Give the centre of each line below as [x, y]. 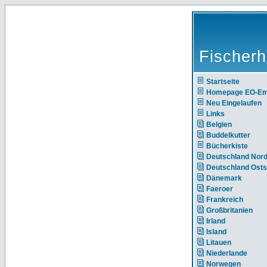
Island [216, 232]
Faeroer [220, 189]
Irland [216, 221]
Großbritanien [229, 210]
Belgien [219, 125]
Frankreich [225, 200]
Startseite [223, 82]
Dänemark [224, 178]
